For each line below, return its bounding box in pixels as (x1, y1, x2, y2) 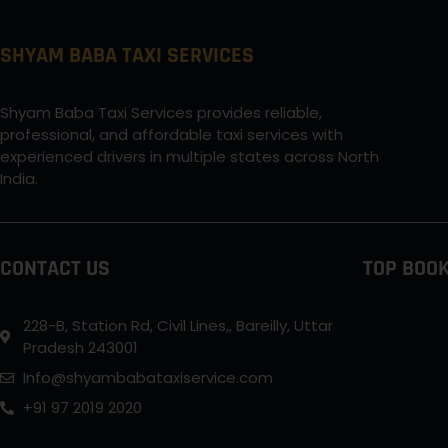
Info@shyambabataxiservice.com (22, 366, 273, 388)
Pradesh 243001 (22, 336, 138, 358)
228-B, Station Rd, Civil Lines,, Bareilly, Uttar (22, 314, 333, 336)
